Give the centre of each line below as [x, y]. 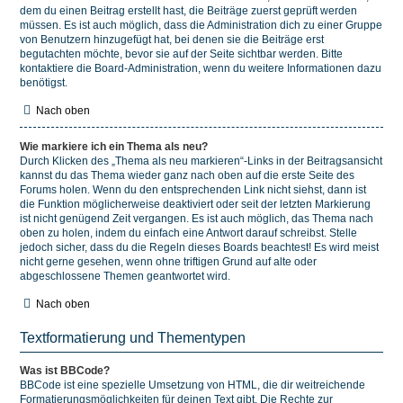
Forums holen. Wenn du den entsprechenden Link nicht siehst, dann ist [193, 190]
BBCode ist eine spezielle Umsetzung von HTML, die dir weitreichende [193, 385]
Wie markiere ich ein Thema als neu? [114, 147]
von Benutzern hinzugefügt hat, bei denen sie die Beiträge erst [172, 40]
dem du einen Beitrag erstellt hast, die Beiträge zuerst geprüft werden [188, 11]
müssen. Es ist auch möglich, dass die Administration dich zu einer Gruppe [201, 25]
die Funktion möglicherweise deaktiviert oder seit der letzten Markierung [195, 204]
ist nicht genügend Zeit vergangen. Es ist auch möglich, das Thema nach [197, 219]
